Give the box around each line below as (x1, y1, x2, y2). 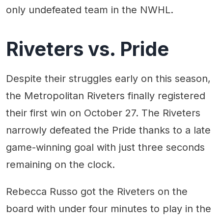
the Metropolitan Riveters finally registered (6, 89, 205, 102)
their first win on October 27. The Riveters (6, 107, 200, 119)
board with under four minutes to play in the (6, 202, 211, 215)
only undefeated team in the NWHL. (6, 3, 173, 16)
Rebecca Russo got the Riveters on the (6, 185, 188, 197)
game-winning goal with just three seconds (6, 141, 205, 153)
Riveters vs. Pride (6, 37, 169, 60)
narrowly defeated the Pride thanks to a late (6, 124, 211, 136)
